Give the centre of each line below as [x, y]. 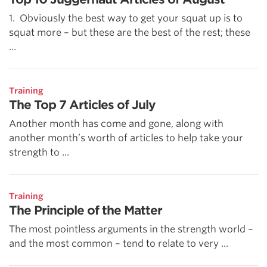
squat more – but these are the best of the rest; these [130, 32]
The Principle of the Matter [86, 210]
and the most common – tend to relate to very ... [119, 243]
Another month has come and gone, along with [116, 123]
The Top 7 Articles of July [82, 105]
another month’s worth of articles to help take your [126, 138]
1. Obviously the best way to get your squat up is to [126, 18]
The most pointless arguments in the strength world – [131, 229]
